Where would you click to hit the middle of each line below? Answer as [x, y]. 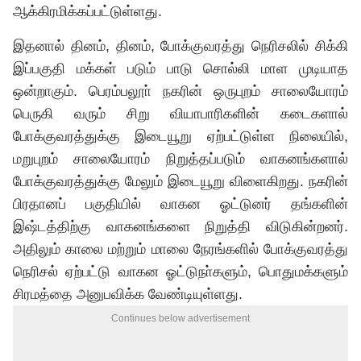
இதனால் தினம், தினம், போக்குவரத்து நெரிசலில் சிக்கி [180, 46]
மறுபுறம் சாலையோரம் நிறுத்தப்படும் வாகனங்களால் [180, 159]
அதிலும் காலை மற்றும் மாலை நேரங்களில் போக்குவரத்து [180, 249]
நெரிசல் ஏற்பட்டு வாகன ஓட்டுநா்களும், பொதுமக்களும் [180, 272]
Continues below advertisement [180, 318]
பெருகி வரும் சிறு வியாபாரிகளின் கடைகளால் [180, 114]
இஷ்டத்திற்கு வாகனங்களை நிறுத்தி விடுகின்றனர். [180, 226]
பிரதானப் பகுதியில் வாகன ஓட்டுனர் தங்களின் [180, 204]
